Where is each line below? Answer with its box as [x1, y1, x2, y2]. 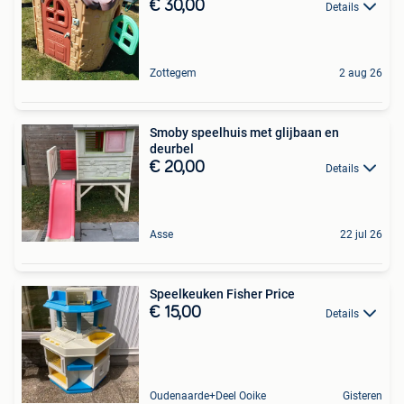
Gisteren [343, 390, 382, 402]
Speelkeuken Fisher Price [150, 287, 295, 301]
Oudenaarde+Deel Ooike [150, 390, 266, 402]
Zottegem [150, 67, 197, 79]
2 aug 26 [339, 67, 382, 79]
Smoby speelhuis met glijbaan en [150, 125, 339, 140]
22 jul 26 [340, 228, 382, 241]
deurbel [150, 142, 194, 156]
